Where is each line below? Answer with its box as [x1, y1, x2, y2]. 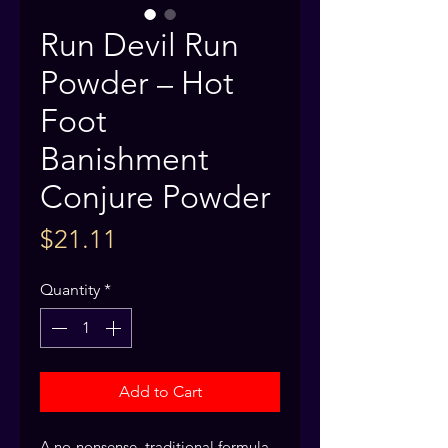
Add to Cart [118, 382, 202, 402]
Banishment [40, 140, 209, 179]
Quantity [40, 280, 100, 300]
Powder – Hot [40, 64, 234, 103]
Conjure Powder [40, 178, 271, 217]
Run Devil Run [40, 26, 239, 65]
